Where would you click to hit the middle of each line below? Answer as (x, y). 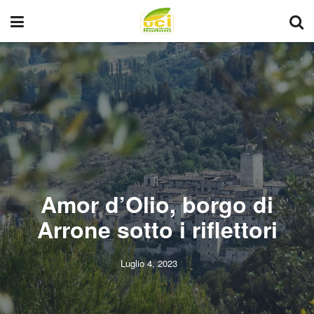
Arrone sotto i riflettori (157, 229)
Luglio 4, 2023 (149, 263)
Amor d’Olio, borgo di (157, 204)
